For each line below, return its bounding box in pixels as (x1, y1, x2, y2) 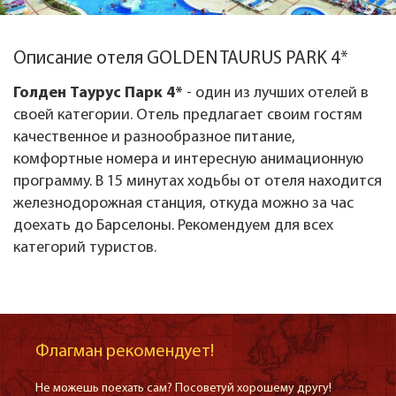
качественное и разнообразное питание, (13, 129, 295, 146)
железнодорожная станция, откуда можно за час (13, 195, 354, 212)
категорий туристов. (13, 240, 156, 256)
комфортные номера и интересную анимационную (13, 151, 363, 168)
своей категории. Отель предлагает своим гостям (13, 107, 362, 124)
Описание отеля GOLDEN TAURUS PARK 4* (13, 49, 348, 68)
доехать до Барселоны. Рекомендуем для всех (13, 217, 333, 234)
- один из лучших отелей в (183, 85, 369, 102)
